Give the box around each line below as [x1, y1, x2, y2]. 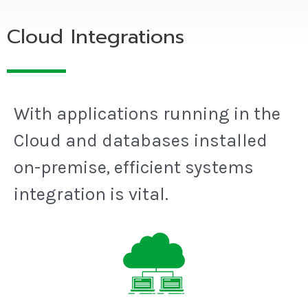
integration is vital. [14, 183, 168, 205]
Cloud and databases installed [14, 129, 267, 151]
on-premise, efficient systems [14, 156, 254, 178]
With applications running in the [14, 102, 280, 124]
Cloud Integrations [7, 21, 184, 52]
